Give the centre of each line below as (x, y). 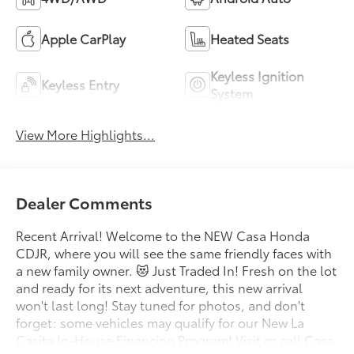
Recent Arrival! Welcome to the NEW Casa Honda (163, 235)
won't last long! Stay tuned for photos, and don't (161, 305)
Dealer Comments (85, 203)
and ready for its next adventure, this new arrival (160, 288)
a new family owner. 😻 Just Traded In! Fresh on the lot (177, 270)
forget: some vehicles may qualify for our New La (160, 322)
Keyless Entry (81, 85)
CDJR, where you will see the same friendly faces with (174, 253)
